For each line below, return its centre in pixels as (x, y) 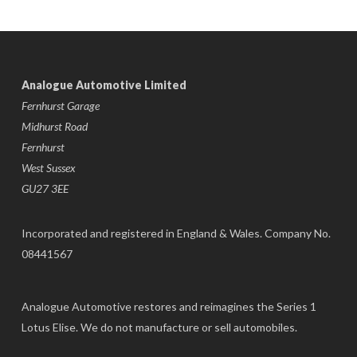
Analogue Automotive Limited (104, 85)
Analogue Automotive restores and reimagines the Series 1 (169, 306)
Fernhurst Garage (60, 106)
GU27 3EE (45, 188)
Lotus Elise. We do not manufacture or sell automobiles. (159, 327)
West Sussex (48, 168)
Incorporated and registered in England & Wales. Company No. (176, 233)
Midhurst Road (54, 126)
